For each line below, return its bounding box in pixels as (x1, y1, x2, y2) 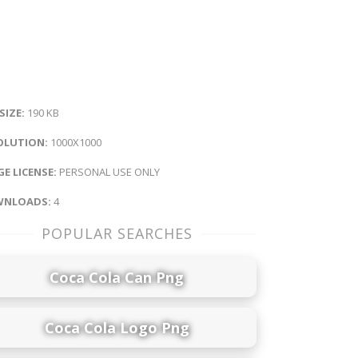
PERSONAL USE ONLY (57, 164, 160, 179)
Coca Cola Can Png (50, 267, 184, 287)
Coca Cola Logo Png (44, 317, 189, 337)
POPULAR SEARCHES (41, 223, 193, 243)
